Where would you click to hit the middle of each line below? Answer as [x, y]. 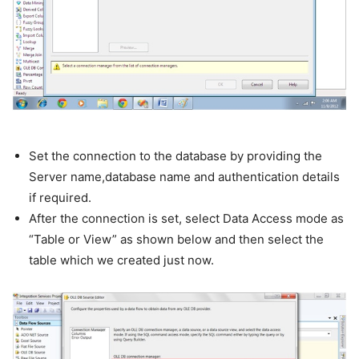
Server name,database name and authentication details [184, 176]
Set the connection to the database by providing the [175, 155]
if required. [60, 197]
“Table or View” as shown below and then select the [176, 239]
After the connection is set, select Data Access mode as [186, 218]
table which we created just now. [121, 260]
